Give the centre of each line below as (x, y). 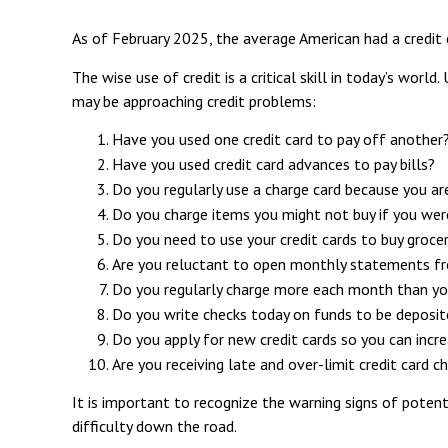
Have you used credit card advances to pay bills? (273, 164)
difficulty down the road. (154, 426)
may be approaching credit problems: (194, 101)
